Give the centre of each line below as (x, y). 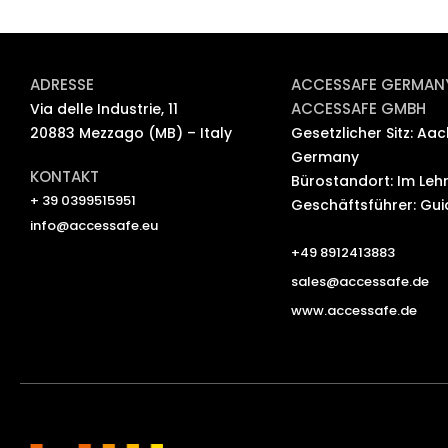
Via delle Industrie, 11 (104, 108)
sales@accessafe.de (359, 282)
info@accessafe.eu (94, 225)
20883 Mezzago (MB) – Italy (131, 132)
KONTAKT (64, 176)
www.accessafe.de (353, 311)
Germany (324, 156)
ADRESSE (62, 84)
